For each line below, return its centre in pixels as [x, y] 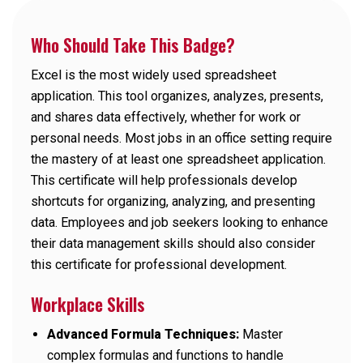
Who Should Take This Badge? [133, 44]
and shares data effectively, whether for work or [166, 117]
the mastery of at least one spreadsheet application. [178, 159]
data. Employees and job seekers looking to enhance [179, 222]
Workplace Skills [88, 303]
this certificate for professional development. [159, 264]
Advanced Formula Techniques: [143, 334]
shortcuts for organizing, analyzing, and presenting [173, 201]
